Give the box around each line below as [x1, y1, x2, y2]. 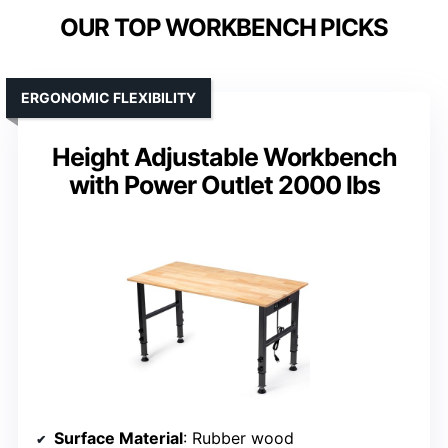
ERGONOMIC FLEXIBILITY [21, 89, 196, 107]
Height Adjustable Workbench [51, 142, 397, 173]
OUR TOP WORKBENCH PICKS [59, 13, 389, 43]
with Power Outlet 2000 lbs [68, 170, 380, 201]
